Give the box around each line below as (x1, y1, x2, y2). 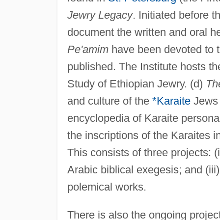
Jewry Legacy (67, 8, 133, 21)
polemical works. (67, 180, 146, 193)
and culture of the (67, 94, 152, 107)
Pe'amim (67, 43, 109, 55)
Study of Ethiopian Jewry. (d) (67, 77, 206, 90)
